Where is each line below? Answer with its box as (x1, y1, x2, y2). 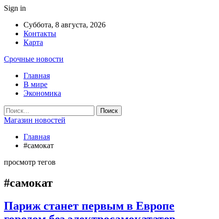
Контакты (23, 29, 56, 38)
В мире (23, 80, 47, 88)
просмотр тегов (4, 158, 56, 166)
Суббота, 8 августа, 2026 (23, 21, 106, 29)
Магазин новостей (4, 116, 66, 124)
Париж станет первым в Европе (4, 199, 175, 212)
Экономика (23, 89, 61, 97)
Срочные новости (4, 55, 64, 63)
